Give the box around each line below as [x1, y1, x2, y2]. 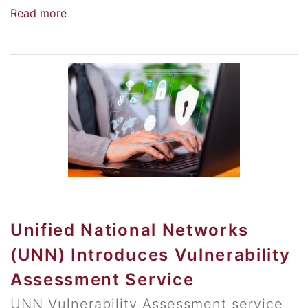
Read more [10, 6, 67, 21]
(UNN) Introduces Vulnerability [10, 245, 291, 265]
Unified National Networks [10, 220, 249, 241]
